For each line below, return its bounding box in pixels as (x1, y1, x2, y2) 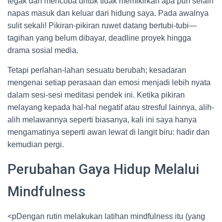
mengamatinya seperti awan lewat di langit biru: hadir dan (7, 128, 210, 136)
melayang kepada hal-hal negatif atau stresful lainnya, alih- (7, 103, 214, 111)
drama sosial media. (7, 46, 78, 55)
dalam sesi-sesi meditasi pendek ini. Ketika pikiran (7, 91, 185, 99)
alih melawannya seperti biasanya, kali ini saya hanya (7, 115, 197, 124)
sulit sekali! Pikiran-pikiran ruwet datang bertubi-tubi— (7, 21, 197, 30)
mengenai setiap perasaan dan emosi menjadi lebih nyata (7, 78, 211, 87)
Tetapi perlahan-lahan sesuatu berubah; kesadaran (7, 66, 186, 74)
